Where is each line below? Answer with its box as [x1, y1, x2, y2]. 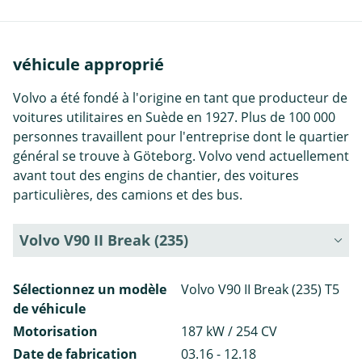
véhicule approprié [13, 53, 164, 75]
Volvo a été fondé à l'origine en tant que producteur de [13, 88, 347, 107]
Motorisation [13, 322, 98, 340]
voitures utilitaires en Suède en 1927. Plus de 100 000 [13, 107, 335, 126]
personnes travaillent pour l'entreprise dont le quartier [13, 127, 349, 145]
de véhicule [13, 299, 86, 318]
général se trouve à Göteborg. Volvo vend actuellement [13, 146, 349, 165]
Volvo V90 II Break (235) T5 [181, 280, 339, 298]
